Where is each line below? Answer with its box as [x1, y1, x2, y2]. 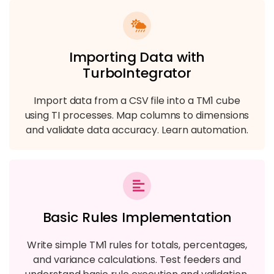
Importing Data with [68, 47, 206, 67]
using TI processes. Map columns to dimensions [24, 108, 250, 122]
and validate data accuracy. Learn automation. [26, 122, 248, 137]
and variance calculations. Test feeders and [33, 252, 241, 267]
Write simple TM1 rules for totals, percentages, [26, 237, 248, 252]
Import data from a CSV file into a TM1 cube [34, 93, 240, 108]
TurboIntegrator [82, 63, 192, 83]
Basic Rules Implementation [42, 207, 232, 227]
